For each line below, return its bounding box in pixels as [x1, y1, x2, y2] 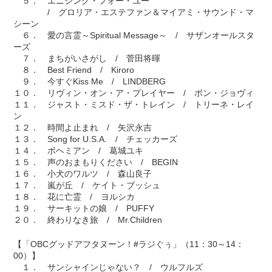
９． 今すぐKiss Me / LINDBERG [13, 76, 166, 87]
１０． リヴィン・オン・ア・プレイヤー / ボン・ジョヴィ [13, 88, 254, 98]
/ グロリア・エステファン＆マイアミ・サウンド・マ [13, 7, 254, 18]
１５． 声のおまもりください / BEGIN [13, 157, 178, 168]
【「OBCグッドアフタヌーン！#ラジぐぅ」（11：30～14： [13, 239, 245, 250]
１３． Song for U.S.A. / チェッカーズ [13, 134, 178, 144]
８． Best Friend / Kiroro [13, 65, 135, 75]
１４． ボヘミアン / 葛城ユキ [13, 146, 144, 156]
